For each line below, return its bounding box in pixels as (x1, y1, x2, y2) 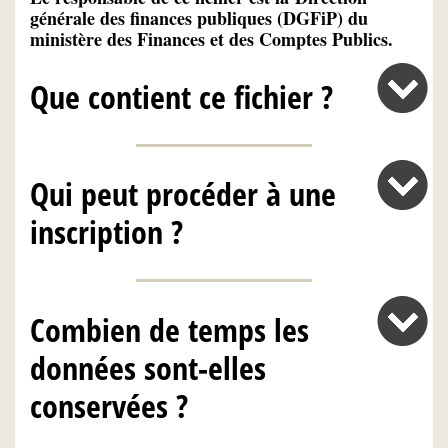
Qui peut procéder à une (30, 172, 336, 216)
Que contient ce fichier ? (30, 74, 333, 118)
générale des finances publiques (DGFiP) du (30, 4, 368, 31)
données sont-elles (30, 345, 266, 389)
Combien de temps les (30, 307, 309, 351)
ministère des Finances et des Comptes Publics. (30, 25, 393, 52)
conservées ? (30, 383, 188, 427)
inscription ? (30, 210, 183, 254)
